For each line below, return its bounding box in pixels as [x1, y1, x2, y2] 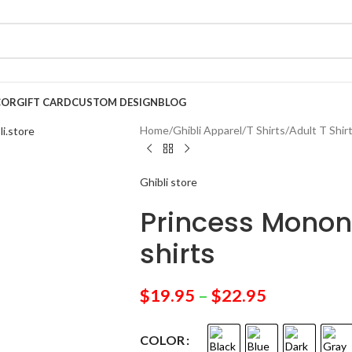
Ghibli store [139, 175, 197, 189]
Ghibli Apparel [172, 123, 242, 137]
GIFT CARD [16, 96, 71, 108]
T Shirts [245, 123, 285, 137]
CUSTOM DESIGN [71, 96, 158, 108]
